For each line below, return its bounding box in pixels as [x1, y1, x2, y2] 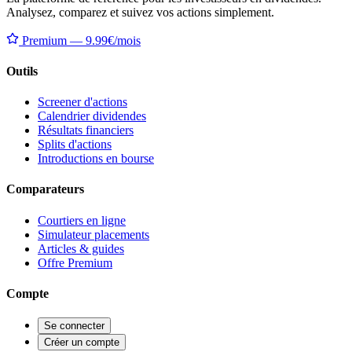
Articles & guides [38, 241, 124, 255]
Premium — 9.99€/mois [19, 33, 141, 47]
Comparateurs [6, 182, 84, 196]
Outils [6, 64, 38, 78]
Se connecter [44, 320, 104, 332]
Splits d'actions [38, 137, 112, 152]
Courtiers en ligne [38, 213, 126, 227]
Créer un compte [44, 336, 119, 349]
